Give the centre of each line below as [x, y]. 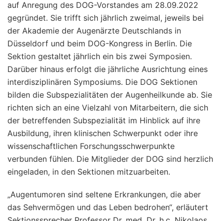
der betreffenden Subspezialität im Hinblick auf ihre [104, 120]
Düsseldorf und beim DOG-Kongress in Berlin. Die [100, 43]
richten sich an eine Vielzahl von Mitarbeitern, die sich [108, 107]
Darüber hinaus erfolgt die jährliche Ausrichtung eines [108, 69]
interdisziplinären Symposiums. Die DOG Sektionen [102, 82]
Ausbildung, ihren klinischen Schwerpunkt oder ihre [103, 133]
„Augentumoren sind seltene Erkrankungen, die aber [104, 194]
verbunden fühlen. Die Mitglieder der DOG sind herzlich [110, 159]
